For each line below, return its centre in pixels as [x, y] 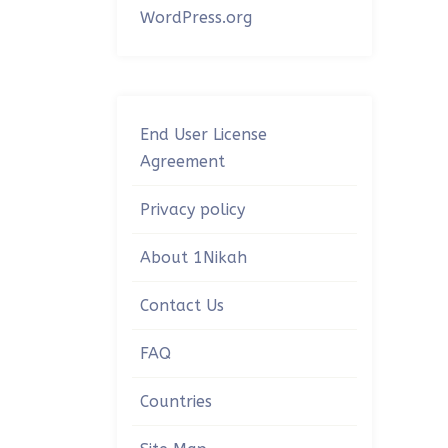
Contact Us [182, 305]
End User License [203, 134]
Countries [176, 401]
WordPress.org [196, 17]
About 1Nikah [193, 257]
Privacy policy [192, 209]
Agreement [182, 161]
